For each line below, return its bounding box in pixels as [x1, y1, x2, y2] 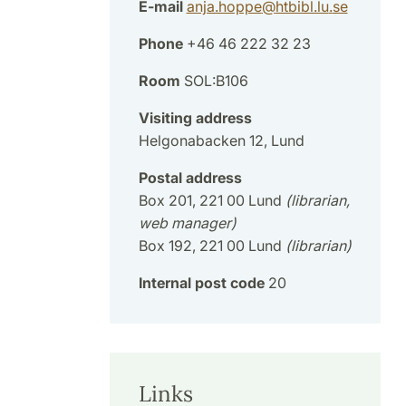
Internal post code [138, 274, 265, 293]
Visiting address [138, 109, 252, 128]
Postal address [138, 169, 242, 188]
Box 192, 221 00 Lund [138, 237, 285, 256]
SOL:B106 [179, 72, 248, 91]
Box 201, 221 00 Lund [138, 191, 285, 210]
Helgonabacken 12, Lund [138, 131, 304, 150]
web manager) [138, 214, 237, 233]
